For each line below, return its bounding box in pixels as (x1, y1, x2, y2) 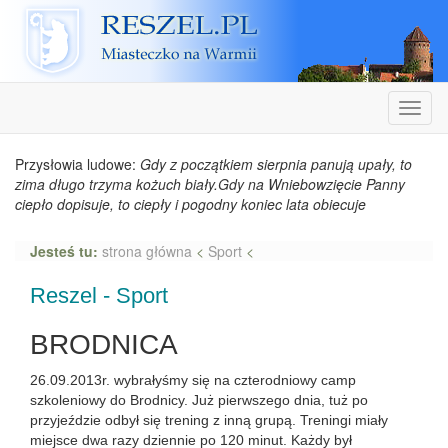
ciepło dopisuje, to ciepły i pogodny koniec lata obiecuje (15, 194, 366, 214)
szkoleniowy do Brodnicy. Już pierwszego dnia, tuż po (30, 392, 368, 408)
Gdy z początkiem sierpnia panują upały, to (140, 154, 412, 174)
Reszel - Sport (30, 283, 168, 308)
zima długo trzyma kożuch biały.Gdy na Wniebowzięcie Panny (15, 174, 405, 194)
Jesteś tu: (30, 241, 102, 261)
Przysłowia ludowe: (15, 154, 140, 174)
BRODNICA (30, 329, 178, 360)
